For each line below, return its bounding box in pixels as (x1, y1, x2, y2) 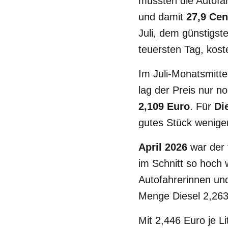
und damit (138, 11, 186, 22)
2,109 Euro (138, 101, 190, 112)
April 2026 (138, 141, 187, 153)
